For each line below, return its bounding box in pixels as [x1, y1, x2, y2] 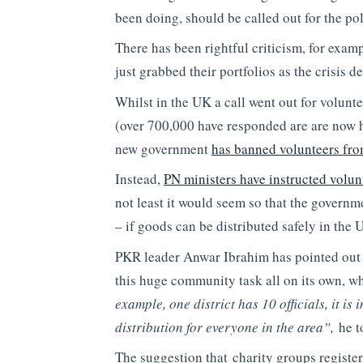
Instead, [115, 169, 164, 189]
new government [115, 139, 211, 158]
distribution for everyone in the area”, [115, 317, 339, 336]
